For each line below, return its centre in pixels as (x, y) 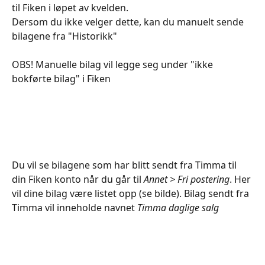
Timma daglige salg (178, 207)
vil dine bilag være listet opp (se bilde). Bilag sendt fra (132, 193)
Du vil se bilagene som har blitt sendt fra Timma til (125, 165)
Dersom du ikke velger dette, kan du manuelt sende (129, 22)
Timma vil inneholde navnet (75, 207)
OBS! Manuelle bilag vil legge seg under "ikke (114, 64)
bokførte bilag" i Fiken (61, 78)
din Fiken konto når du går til (78, 179)
